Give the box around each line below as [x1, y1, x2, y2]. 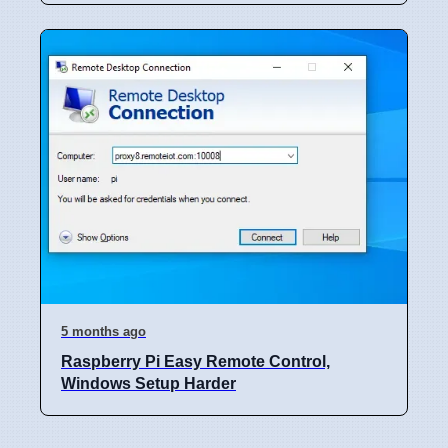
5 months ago [61, 324, 146, 339]
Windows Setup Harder [61, 375, 236, 392]
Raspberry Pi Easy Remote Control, [61, 353, 330, 370]
